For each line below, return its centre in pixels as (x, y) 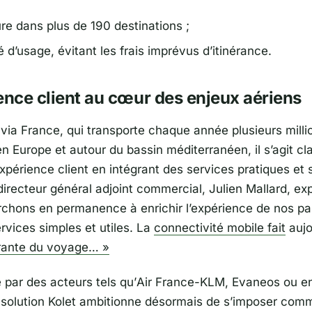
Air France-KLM (181, 282)
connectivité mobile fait (220, 228)
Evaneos (256, 282)
